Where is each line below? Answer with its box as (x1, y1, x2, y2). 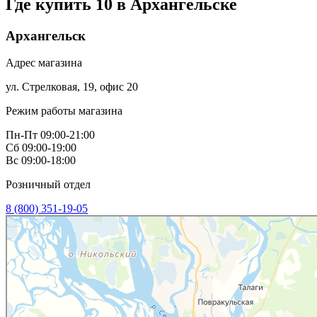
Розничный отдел (6, 178, 91, 191)
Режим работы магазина (6, 105, 122, 117)
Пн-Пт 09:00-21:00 (6, 129, 95, 142)
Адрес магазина (6, 57, 82, 69)
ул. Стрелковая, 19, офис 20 (6, 81, 138, 93)
